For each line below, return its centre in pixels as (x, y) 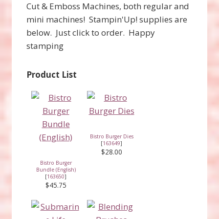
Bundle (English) (56, 169)
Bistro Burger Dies (111, 136)
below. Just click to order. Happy (91, 32)
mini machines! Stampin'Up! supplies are (107, 19)
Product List (52, 74)
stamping (45, 45)
